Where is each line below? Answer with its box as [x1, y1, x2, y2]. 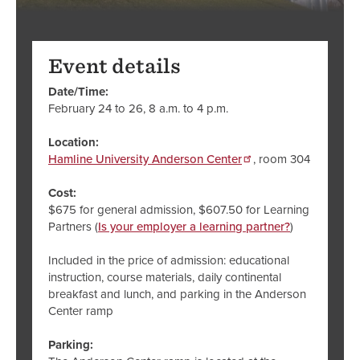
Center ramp [48, 301, 113, 320]
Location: [48, 133, 99, 151]
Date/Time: [48, 82, 112, 100]
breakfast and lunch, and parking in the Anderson [48, 284, 306, 303]
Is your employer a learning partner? [98, 217, 290, 235]
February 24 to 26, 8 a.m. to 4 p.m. [48, 99, 228, 117]
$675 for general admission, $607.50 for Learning [48, 200, 309, 219]
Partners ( [48, 217, 98, 235]
